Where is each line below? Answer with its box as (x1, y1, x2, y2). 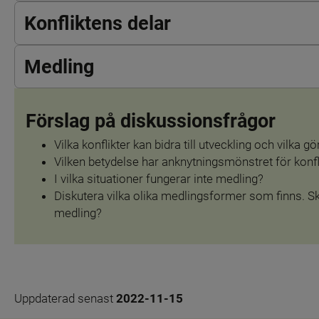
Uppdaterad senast (14, 291, 116, 306)
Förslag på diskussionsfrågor (25, 109, 276, 132)
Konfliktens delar (24, 11, 172, 35)
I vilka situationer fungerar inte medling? (53, 172, 263, 187)
